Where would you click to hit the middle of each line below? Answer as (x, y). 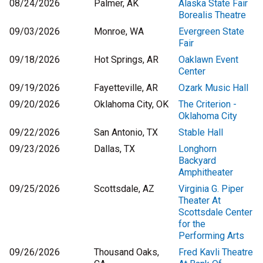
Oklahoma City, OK (131, 104)
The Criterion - (208, 104)
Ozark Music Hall (213, 88)
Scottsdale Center (215, 213)
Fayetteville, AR (126, 88)
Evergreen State (211, 32)
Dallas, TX (114, 149)
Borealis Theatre (212, 15)
